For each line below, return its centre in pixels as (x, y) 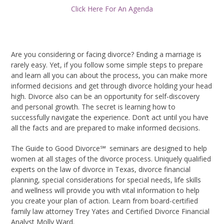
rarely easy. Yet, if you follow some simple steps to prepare (107, 65)
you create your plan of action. (62, 201)
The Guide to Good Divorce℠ (58, 148)
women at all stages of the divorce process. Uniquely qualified (111, 159)
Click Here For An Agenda (112, 9)
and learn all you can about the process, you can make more (109, 75)
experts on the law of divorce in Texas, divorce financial (101, 169)
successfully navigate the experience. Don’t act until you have (110, 117)
